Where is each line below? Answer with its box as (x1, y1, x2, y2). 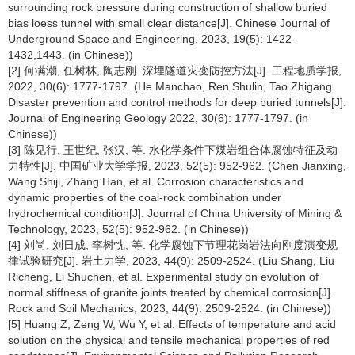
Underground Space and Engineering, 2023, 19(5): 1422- (8, 32, 296, 45)
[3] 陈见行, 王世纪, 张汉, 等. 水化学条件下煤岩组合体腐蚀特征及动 (8, 143, 338, 156)
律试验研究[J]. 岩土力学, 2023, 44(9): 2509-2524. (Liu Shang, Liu (8, 254, 334, 267)
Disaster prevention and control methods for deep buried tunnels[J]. (8, 96, 346, 109)
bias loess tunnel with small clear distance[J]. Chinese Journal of (8, 17, 330, 29)
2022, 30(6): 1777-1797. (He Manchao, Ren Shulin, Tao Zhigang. (8, 80, 335, 93)
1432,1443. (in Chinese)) (8, 48, 133, 61)
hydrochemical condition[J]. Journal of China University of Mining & (8, 207, 342, 219)
